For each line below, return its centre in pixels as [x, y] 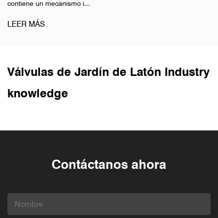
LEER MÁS [26, 24]
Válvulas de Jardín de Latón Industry [109, 72]
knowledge [38, 93]
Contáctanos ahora [109, 164]
